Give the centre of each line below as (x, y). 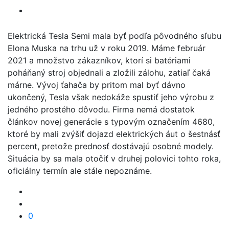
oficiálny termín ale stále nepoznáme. (80, 171)
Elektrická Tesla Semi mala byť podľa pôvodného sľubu (114, 36)
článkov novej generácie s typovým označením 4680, (111, 122)
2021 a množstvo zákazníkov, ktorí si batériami (99, 60)
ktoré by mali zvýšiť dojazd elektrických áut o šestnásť (114, 134)
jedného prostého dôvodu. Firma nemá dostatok (101, 109)
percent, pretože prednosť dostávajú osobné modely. (111, 146)
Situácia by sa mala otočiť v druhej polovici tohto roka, (114, 158)
